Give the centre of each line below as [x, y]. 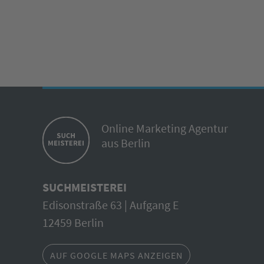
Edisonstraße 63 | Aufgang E [111, 205]
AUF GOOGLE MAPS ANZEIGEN [116, 255]
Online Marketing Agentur [165, 128]
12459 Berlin [73, 222]
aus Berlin [126, 143]
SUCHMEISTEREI [85, 187]
